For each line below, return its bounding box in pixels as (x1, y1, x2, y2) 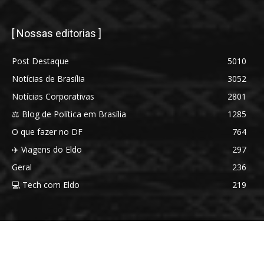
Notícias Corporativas (12, 90, 94, 102)
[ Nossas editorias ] (12, 27, 101, 39)
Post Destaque (12, 55, 69, 67)
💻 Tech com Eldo (12, 179, 80, 190)
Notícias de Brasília (12, 72, 85, 84)
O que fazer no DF (12, 126, 82, 137)
